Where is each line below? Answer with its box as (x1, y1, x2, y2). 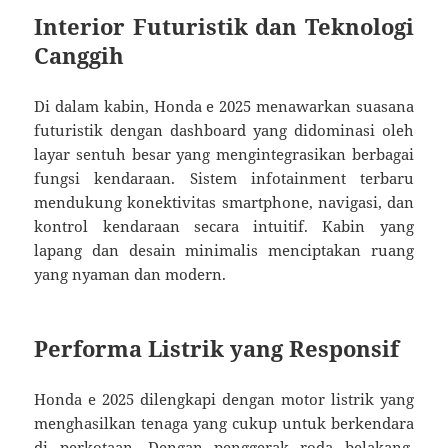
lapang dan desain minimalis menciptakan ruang (34, 239, 414, 260)
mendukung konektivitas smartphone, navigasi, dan (34, 191, 414, 212)
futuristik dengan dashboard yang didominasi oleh (34, 119, 414, 140)
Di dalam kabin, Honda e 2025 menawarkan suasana (34, 95, 414, 116)
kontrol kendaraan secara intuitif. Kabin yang (34, 215, 414, 236)
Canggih (34, 39, 125, 70)
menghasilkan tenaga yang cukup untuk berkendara (34, 412, 414, 433)
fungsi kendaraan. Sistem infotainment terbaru (34, 167, 414, 188)
